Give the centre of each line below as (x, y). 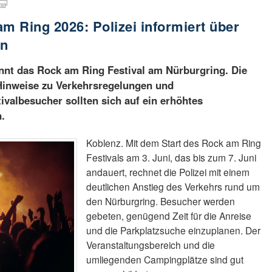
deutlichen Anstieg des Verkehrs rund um (173, 187)
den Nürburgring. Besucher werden (161, 201)
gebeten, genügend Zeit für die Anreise (169, 216)
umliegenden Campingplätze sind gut (165, 260)
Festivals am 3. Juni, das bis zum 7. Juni (172, 158)
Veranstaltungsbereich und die (151, 245)
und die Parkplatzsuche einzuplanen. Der (174, 230)
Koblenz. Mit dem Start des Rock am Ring (174, 143)
